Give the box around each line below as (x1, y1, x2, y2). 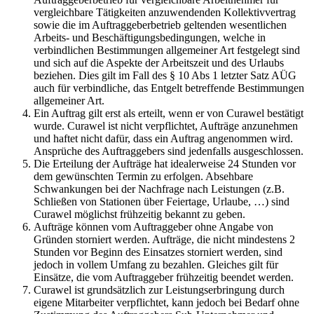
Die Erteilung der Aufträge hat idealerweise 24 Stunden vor (34, 157, 296, 170)
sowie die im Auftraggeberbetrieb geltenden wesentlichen (34, 18, 287, 31)
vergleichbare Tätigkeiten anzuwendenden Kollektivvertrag (34, 6, 296, 18)
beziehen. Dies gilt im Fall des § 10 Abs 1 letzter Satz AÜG (34, 69, 296, 81)
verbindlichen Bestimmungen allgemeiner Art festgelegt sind (34, 43, 300, 56)
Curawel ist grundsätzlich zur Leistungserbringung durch (34, 283, 285, 296)
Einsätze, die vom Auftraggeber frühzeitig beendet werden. (34, 271, 294, 283)
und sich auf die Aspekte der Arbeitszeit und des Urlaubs (34, 56, 284, 69)
